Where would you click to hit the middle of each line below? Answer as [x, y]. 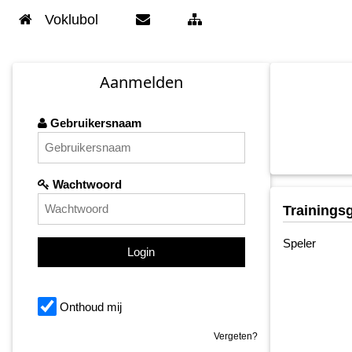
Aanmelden [141, 82]
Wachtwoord [86, 185]
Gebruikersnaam [94, 123]
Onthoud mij [91, 307]
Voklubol [71, 20]
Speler [299, 243]
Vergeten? [235, 336]
